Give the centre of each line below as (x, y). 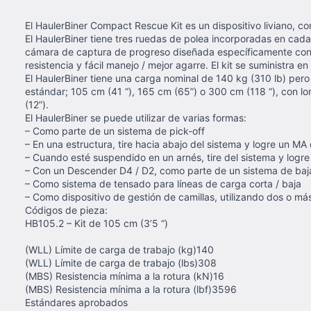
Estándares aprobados (76, 302)
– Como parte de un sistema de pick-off (115, 131)
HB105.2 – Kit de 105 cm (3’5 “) (96, 223)
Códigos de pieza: (66, 210)
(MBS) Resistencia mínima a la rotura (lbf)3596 (131, 289)
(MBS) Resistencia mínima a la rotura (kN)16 (125, 276)
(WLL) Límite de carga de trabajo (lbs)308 (121, 263)
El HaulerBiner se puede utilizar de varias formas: (136, 118)
